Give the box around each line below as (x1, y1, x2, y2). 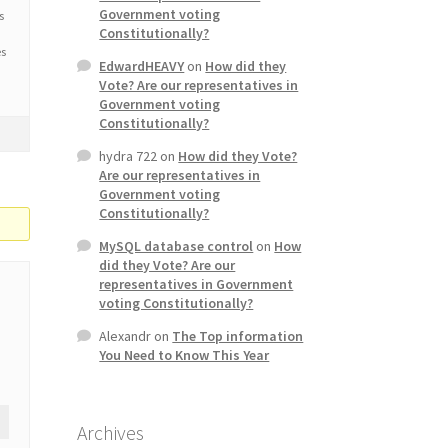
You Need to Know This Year (99, 346, 270, 365)
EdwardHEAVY (99, 57, 185, 76)
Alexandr (99, 327, 152, 346)
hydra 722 (99, 147, 158, 166)
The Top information (172, 327, 304, 346)
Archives (76, 420, 144, 445)
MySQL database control (99, 237, 254, 256)
